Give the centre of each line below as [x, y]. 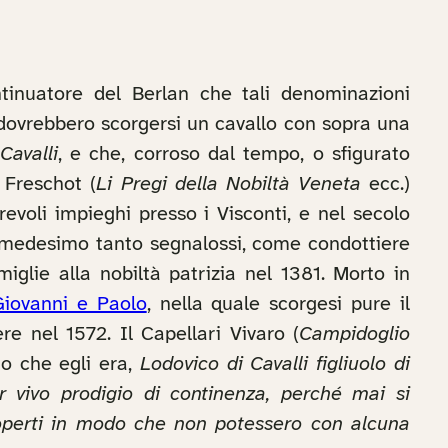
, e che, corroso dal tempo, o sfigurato [234, 154]
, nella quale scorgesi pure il [278, 304]
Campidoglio [354, 334]
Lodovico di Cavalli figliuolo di [275, 364]
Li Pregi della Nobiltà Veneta [228, 184]
